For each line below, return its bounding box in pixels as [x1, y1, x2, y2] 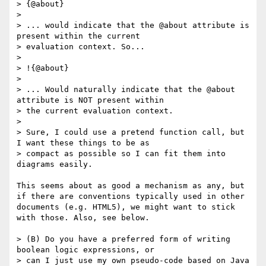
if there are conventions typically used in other [17, 192, 245, 201]
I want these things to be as [17, 138, 150, 148]
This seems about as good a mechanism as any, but [17, 181, 245, 191]
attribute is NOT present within [17, 96, 164, 105]
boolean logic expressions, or [17, 245, 154, 255]
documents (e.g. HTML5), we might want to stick [17, 202, 235, 212]
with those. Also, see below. [17, 213, 150, 223]
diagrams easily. [17, 160, 97, 169]
